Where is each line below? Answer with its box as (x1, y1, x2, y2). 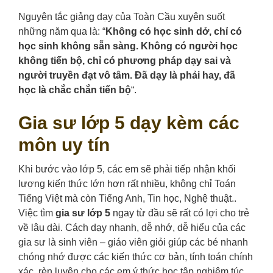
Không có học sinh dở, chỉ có (105, 26, 242, 37)
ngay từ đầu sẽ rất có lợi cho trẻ (110, 208, 249, 219)
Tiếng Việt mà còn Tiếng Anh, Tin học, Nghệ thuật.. (18, 193, 236, 204)
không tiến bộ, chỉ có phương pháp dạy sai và (18, 55, 231, 66)
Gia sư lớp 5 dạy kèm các (18, 113, 239, 133)
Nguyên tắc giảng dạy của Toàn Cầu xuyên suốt (18, 12, 225, 23)
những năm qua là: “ (18, 26, 105, 37)
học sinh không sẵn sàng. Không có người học (18, 41, 238, 52)
